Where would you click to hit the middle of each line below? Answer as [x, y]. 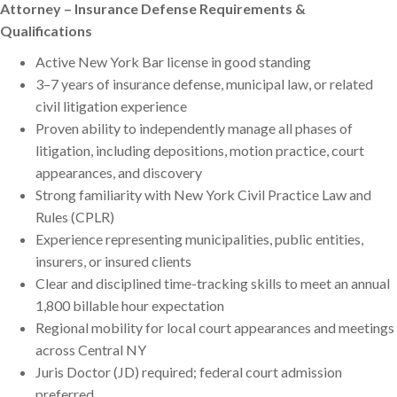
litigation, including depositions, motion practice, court [200, 151]
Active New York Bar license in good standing [173, 62]
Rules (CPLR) [75, 217]
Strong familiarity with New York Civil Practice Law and [203, 195]
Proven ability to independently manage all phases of [194, 128]
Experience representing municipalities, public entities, [199, 239]
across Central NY [91, 350]
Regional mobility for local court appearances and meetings [215, 328]
